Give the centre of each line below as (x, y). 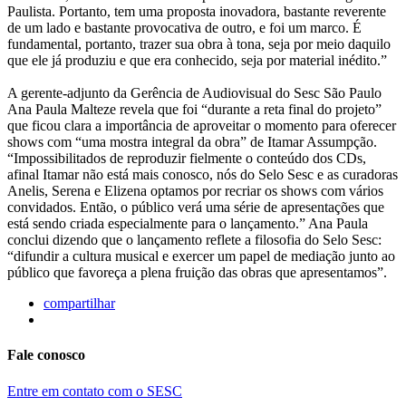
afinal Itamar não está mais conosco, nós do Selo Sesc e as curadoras (203, 175)
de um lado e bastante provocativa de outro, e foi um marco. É (184, 28)
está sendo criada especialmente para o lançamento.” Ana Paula (188, 224)
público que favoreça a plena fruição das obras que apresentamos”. (197, 273)
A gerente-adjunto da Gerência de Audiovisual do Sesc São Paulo (194, 93)
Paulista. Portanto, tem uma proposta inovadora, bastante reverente (197, 12)
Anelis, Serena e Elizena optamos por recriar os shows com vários (195, 191)
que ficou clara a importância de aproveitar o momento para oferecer (202, 126)
